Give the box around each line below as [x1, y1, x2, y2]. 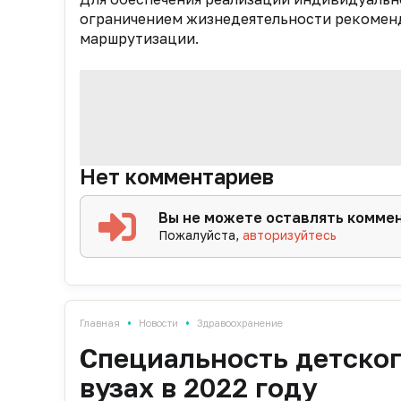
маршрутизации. [80, 30, 199, 48]
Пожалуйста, [158, 227, 243, 243]
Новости [139, 317, 178, 329]
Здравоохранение [197, 317, 283, 329]
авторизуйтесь [243, 227, 337, 243]
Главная [80, 317, 120, 329]
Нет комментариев [80, 164, 274, 190]
